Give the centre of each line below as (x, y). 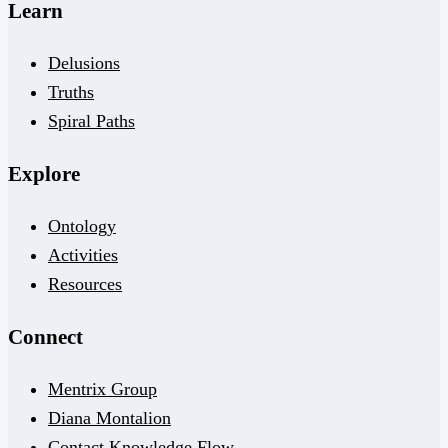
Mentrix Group (102, 389)
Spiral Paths (91, 121)
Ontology (82, 226)
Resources (85, 284)
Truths (71, 92)
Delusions (84, 63)
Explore (44, 174)
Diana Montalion (109, 418)
